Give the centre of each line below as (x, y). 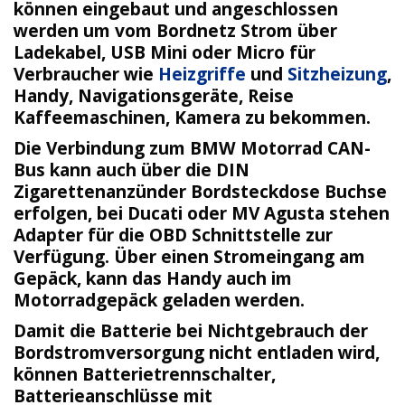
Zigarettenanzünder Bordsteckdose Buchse (200, 191)
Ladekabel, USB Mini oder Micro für (165, 52)
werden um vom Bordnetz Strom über (175, 31)
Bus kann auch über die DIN (132, 169)
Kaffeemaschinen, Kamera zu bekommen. (192, 118)
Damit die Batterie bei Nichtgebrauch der (191, 330)
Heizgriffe (202, 74)
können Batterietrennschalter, (145, 373)
